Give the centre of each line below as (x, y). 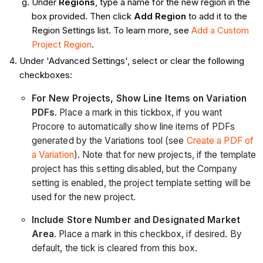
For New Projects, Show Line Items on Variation (139, 98)
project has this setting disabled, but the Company (134, 168)
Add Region (160, 16)
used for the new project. (84, 197)
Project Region (61, 45)
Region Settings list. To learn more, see (111, 31)
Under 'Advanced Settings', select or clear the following (131, 61)
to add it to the (216, 16)
